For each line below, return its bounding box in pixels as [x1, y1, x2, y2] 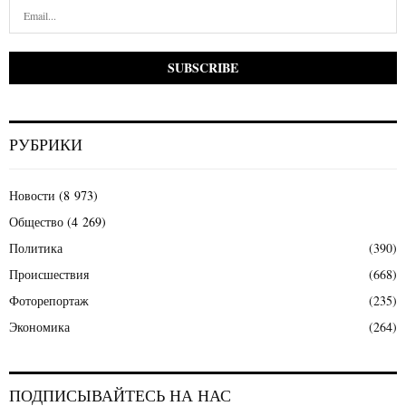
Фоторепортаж [9, 291, 89, 309]
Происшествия [9, 265, 89, 283]
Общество [9, 212, 63, 230]
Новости [9, 186, 55, 204]
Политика [9, 238, 63, 256]
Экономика [9, 317, 70, 335]
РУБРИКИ [9, 135, 82, 154]
